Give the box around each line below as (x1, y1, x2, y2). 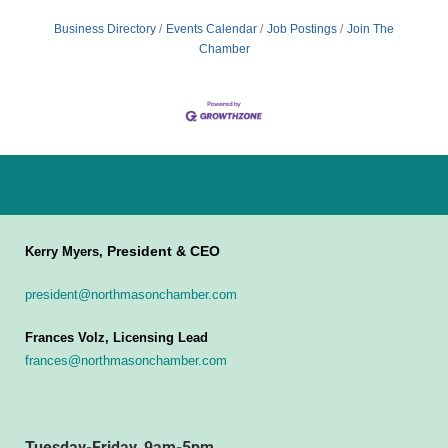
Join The (347, 22, 394, 37)
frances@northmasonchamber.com (25, 353, 227, 369)
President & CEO (107, 243, 220, 260)
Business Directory (54, 22, 156, 37)
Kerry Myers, (25, 244, 107, 260)
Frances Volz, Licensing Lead (25, 330, 208, 346)
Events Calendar (166, 22, 257, 37)
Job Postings (267, 22, 337, 37)
